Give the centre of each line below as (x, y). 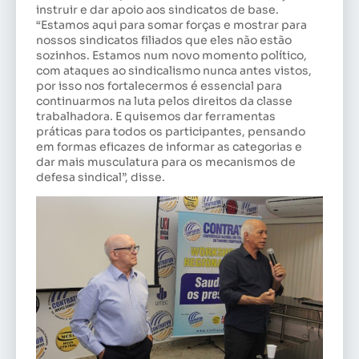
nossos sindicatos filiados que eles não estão (164, 40)
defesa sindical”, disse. (101, 177)
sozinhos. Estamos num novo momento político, (171, 56)
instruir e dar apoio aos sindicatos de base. (157, 10)
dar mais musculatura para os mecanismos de (166, 162)
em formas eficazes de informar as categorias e (169, 147)
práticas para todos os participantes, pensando (171, 132)
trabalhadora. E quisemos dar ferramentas (156, 117)
